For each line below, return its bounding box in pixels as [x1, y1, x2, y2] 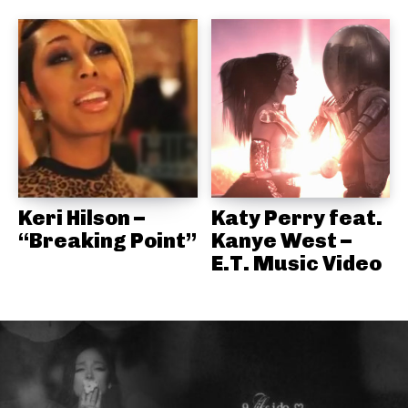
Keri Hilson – [18, 205, 145, 231]
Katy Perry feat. [210, 205, 382, 231]
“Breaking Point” [18, 228, 197, 254]
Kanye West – [210, 228, 352, 254]
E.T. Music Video [210, 250, 382, 277]
